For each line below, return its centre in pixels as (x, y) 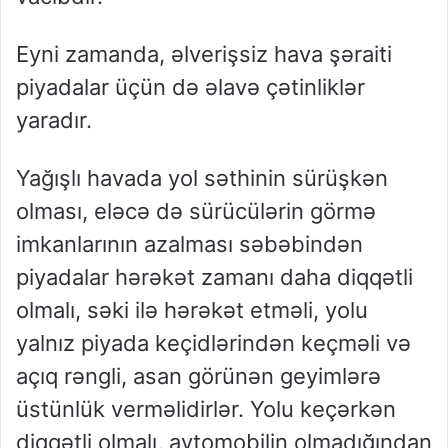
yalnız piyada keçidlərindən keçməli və (213, 343)
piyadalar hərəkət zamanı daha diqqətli (214, 277)
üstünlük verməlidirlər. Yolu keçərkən (206, 409)
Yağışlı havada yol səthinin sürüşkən (202, 178)
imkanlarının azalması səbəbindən (189, 244)
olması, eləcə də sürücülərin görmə (196, 211)
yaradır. (54, 120)
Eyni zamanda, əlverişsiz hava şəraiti (204, 54)
